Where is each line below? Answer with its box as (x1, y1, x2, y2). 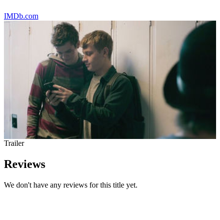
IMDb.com (4, 11, 38, 20)
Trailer (4, 139, 24, 148)
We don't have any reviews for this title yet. (4, 181, 137, 190)
